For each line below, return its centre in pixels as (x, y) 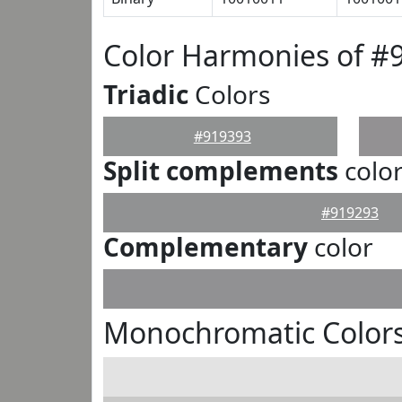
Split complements (221, 170)
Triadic (146, 94)
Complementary (205, 247)
